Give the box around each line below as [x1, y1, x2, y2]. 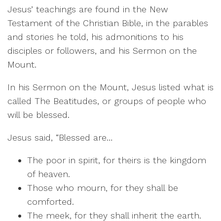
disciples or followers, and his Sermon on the [7, 45, 197, 56]
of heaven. [27, 169, 70, 180]
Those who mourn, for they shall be [27, 183, 178, 193]
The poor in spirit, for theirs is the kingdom [27, 155, 206, 166]
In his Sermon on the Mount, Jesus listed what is [7, 82, 214, 93]
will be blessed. [7, 110, 70, 120]
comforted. [27, 196, 74, 207]
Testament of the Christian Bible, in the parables [7, 18, 208, 29]
